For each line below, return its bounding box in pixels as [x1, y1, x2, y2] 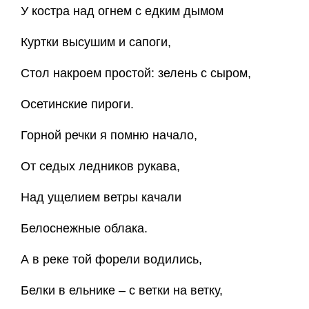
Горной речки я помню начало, [21, 128, 197, 142]
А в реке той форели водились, [21, 252, 202, 266]
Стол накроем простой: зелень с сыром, [21, 66, 251, 80]
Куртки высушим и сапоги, [21, 35, 171, 49]
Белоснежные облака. [21, 221, 148, 235]
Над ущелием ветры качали [21, 190, 181, 204]
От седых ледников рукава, [21, 159, 180, 173]
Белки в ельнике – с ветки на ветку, [21, 283, 223, 297]
